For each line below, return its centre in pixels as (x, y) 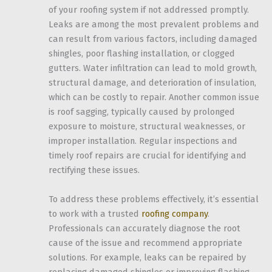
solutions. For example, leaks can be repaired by (147, 257)
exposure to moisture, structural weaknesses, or (147, 127)
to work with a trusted (95, 213)
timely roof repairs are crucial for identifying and (148, 156)
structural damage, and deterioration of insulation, (152, 83)
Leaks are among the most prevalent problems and (154, 25)
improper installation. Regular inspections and (143, 141)
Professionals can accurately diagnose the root (144, 228)
